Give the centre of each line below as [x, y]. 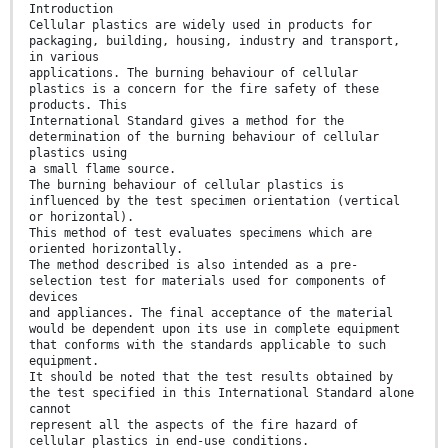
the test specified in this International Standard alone [221, 393]
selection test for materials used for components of [207, 281]
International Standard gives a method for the [186, 121]
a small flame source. [102, 169]
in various [64, 57]
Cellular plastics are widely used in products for [200, 25]
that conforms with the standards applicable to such [207, 345]
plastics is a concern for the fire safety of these [204, 89]
